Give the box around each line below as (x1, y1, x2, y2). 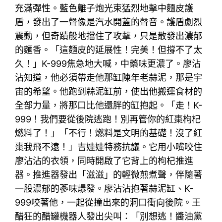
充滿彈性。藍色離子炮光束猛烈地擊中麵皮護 (15, 2, 194, 13)
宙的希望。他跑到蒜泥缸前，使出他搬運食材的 (15, 86, 203, 97)
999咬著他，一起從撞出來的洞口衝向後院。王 (15, 197, 201, 208)
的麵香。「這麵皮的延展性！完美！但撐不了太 (15, 44, 203, 55)
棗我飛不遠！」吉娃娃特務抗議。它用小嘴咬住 (15, 141, 203, 152)
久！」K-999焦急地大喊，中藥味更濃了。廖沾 (15, 58, 201, 69)
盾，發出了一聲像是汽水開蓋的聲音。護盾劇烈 (15, 16, 203, 27)
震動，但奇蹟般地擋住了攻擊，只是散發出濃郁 (15, 30, 203, 41)
